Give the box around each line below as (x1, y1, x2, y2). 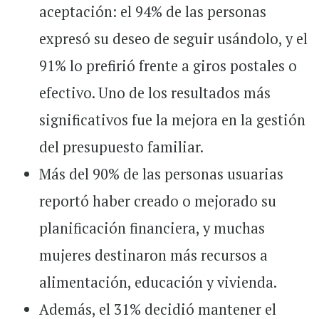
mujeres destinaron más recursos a (39, 246, 268, 265)
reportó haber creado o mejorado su (39, 192, 276, 211)
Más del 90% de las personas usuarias (39, 164, 283, 184)
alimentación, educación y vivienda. (39, 273, 277, 292)
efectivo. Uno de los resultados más (39, 83, 271, 103)
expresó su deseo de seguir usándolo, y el (39, 29, 308, 48)
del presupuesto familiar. (39, 137, 204, 157)
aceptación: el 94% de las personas (39, 2, 266, 21)
